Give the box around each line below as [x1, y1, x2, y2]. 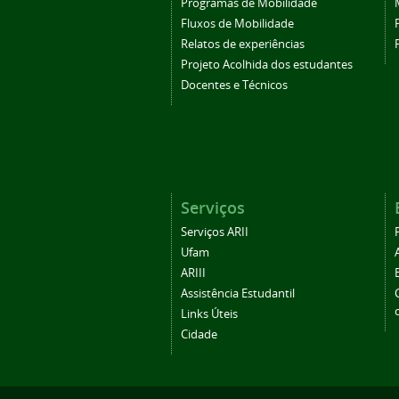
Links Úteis [181, 305, 238, 322]
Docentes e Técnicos [181, 77, 288, 93]
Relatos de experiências [181, 36, 305, 52]
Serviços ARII [181, 224, 248, 240]
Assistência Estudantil [181, 285, 295, 301]
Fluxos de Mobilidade [181, 15, 294, 31]
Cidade [181, 326, 217, 342]
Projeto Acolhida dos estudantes [181, 56, 353, 72]
